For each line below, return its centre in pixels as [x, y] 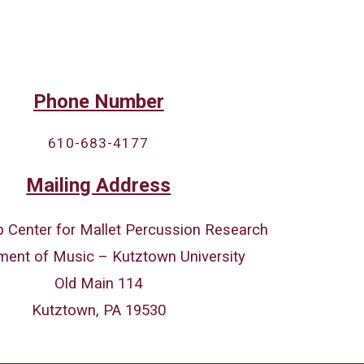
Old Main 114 [99, 284]
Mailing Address [99, 185]
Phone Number [98, 102]
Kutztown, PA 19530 [98, 310]
